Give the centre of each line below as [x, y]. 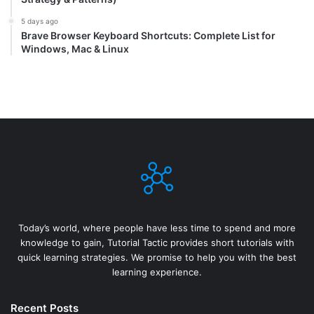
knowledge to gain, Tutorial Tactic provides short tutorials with [157, 243]
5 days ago [40, 21]
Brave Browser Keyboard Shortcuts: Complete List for [148, 36]
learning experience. [157, 272]
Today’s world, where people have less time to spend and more [157, 228]
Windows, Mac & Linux [75, 49]
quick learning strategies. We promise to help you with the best [157, 258]
